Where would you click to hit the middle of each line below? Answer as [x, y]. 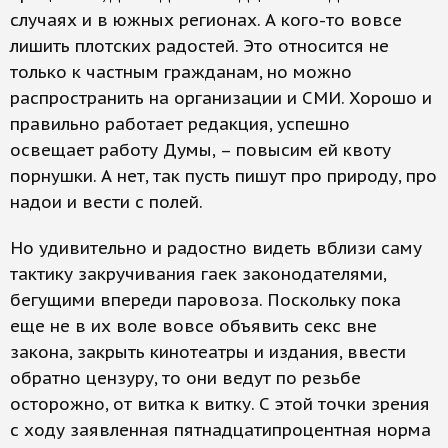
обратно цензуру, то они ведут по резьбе [185, 378]
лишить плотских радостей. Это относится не [199, 46]
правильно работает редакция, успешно [180, 124]
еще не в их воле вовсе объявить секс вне [193, 326]
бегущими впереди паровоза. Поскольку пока [205, 300]
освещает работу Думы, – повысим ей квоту [200, 150]
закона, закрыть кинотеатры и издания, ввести [208, 352]
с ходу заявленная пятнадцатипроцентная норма [220, 430]
